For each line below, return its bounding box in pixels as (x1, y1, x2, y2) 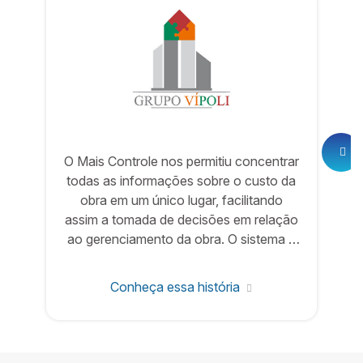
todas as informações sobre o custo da (66, 173, 297, 190)
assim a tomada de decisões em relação (64, 211, 298, 228)
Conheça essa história (110, 278, 244, 295)
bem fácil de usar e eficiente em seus (74, 250, 289, 267)
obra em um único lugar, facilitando (79, 192, 283, 209)
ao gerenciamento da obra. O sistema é (66, 231, 296, 248)
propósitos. (148, 270, 215, 287)
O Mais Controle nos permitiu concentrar (63, 153, 299, 170)
